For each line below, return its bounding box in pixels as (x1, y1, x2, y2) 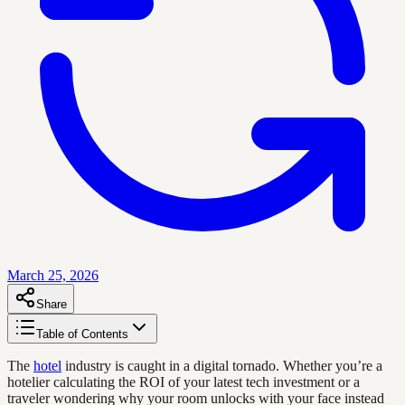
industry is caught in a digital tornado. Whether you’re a (61, 357, 382, 373)
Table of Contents (36, 326, 128, 341)
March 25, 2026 (7, 267, 99, 283)
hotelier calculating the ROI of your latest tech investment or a (7, 373, 360, 390)
